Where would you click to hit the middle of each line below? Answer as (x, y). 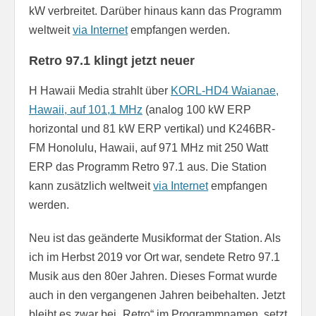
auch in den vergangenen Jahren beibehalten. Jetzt (157, 295)
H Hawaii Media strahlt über (100, 90)
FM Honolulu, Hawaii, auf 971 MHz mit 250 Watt (148, 147)
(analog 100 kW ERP (197, 109)
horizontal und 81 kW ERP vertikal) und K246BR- (152, 128)
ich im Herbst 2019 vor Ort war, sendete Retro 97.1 (154, 257)
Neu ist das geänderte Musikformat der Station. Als (155, 238)
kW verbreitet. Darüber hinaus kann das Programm (155, 11)
